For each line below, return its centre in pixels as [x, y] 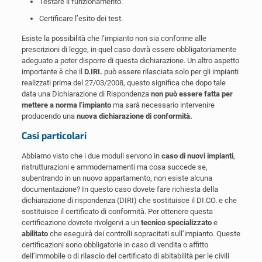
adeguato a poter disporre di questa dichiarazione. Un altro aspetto [130, 61]
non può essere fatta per [192, 94]
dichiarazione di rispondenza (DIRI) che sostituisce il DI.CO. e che [129, 201]
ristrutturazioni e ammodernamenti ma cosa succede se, [114, 167]
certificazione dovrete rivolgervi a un [81, 223]
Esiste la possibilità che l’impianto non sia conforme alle [114, 39]
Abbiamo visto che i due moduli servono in [91, 156]
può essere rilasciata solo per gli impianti [170, 72]
